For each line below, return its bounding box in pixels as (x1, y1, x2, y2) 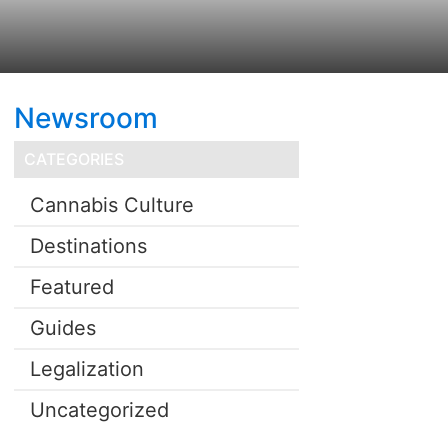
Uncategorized (29, 397, 169, 422)
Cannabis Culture (29, 192, 194, 217)
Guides (29, 315, 96, 340)
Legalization (29, 356, 144, 381)
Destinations (29, 233, 147, 258)
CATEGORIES (23, 148, 124, 169)
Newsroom (13, 100, 158, 135)
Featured (29, 274, 114, 299)
